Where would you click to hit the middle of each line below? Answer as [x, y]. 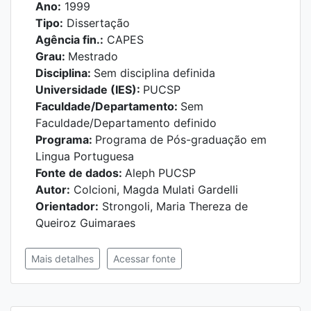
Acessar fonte [144, 259]
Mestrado [93, 56]
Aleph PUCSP [160, 173]
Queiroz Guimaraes [85, 223]
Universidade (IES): [89, 90]
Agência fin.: [69, 40]
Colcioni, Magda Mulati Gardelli [154, 190]
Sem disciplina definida [154, 73]
